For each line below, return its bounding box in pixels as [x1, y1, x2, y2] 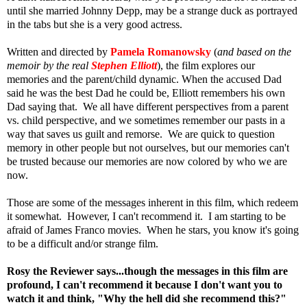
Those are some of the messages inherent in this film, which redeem [7, 196, 298, 208]
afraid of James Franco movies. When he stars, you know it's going [7, 223, 299, 236]
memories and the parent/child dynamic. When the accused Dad [7, 73, 282, 85]
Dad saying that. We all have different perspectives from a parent [7, 100, 288, 112]
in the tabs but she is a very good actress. [7, 18, 182, 30]
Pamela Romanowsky [110, 45, 211, 58]
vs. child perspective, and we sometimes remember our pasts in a [7, 114, 285, 126]
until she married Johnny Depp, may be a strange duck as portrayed [7, 4, 297, 16]
